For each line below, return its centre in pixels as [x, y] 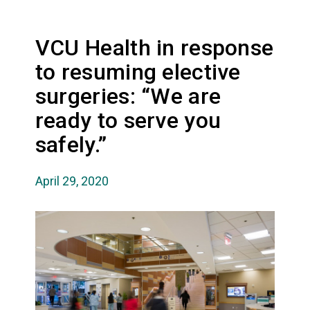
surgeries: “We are [128, 96]
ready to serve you [128, 120]
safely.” [71, 144]
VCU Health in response [154, 47]
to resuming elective [138, 72]
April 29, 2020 [72, 181]
